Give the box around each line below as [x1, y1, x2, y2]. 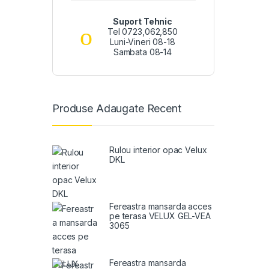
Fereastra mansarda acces [109, 201, 212, 211]
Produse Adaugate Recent [52, 102, 181, 115]
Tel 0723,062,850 [107, 26, 178, 37]
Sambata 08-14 [113, 47, 172, 58]
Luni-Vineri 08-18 [110, 37, 175, 47]
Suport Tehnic [112, 16, 173, 27]
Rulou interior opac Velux [109, 144, 207, 155]
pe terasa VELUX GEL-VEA [109, 210, 211, 221]
